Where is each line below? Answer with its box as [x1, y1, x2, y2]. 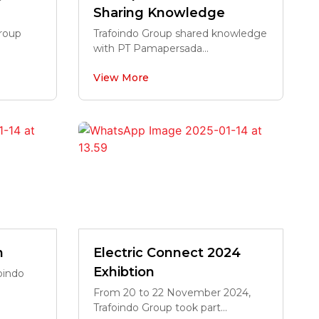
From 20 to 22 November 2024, [93, 286, 251, 299]
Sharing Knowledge [93, 5, 225, 21]
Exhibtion [93, 264, 155, 280]
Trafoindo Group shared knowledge [93, 27, 267, 40]
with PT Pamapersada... [93, 42, 209, 55]
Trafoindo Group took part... [93, 301, 227, 314]
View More [93, 71, 149, 84]
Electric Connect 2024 [93, 245, 241, 261]
